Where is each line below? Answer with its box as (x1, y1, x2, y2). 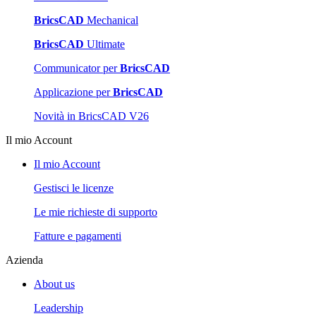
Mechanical (84, 13, 138, 26)
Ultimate (84, 37, 125, 50)
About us (34, 277, 75, 290)
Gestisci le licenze (34, 181, 114, 194)
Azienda (6, 253, 43, 266)
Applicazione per (34, 85, 113, 98)
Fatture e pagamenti (34, 229, 121, 242)
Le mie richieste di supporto (34, 205, 157, 218)
